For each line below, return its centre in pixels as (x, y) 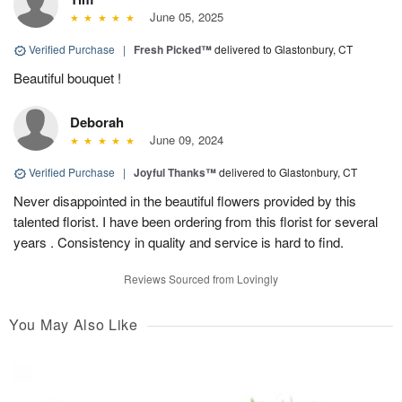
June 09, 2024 (183, 140)
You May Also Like (74, 325)
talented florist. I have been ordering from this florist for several (196, 222)
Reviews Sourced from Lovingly (201, 279)
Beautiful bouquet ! (67, 78)
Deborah (97, 122)
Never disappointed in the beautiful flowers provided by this (185, 201)
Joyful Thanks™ (175, 173)
